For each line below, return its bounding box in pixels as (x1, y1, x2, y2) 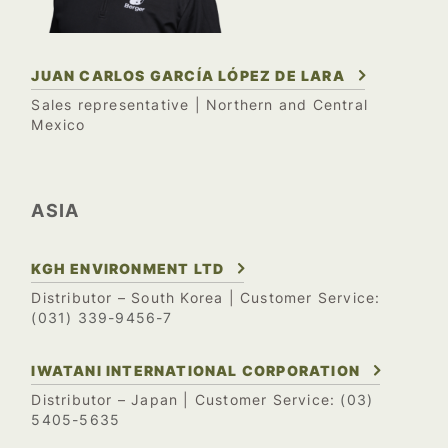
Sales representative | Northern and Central (31, 97, 368, 114)
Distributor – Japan (31, 392, 179, 409)
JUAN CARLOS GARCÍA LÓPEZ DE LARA (31, 67, 345, 85)
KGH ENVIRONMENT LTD (31, 260, 225, 278)
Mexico (31, 117, 86, 134)
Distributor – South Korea (31, 290, 224, 307)
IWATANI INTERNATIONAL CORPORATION (31, 362, 360, 380)
